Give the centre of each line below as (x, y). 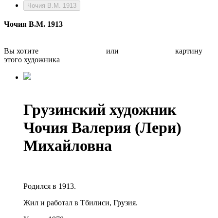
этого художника (32, 60)
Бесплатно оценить (72, 51)
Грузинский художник (100, 110)
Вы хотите (22, 51)
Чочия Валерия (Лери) (102, 128)
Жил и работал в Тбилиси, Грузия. (81, 202)
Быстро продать (147, 51)
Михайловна (70, 146)
